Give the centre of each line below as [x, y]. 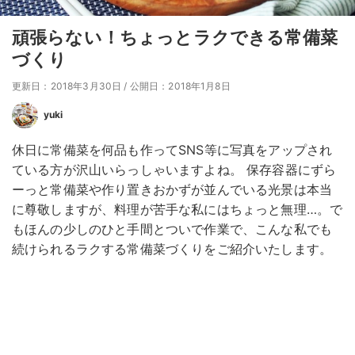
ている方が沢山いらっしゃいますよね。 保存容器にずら [174, 170]
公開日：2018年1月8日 [180, 86]
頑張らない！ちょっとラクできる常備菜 [175, 38]
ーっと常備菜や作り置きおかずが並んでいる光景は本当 [172, 190]
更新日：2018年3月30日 [67, 86]
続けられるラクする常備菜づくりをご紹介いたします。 [172, 249]
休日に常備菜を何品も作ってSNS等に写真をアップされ [172, 150]
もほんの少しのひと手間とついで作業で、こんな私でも [172, 229]
